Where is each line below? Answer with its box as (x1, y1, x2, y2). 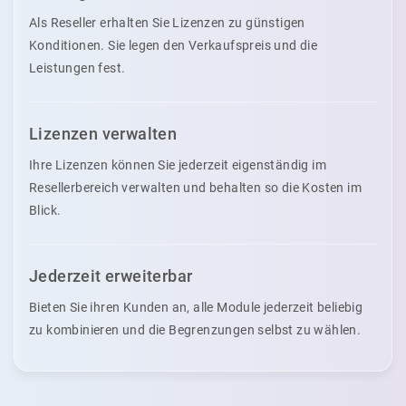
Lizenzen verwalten (29, 123, 178, 143)
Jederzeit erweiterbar (29, 266, 193, 285)
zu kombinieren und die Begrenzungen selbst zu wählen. (29, 322, 362, 337)
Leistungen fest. (29, 60, 126, 75)
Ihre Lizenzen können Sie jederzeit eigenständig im (29, 157, 326, 172)
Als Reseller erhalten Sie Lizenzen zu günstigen (29, 14, 305, 30)
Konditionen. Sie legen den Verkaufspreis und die (29, 37, 318, 53)
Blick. (29, 202, 62, 217)
